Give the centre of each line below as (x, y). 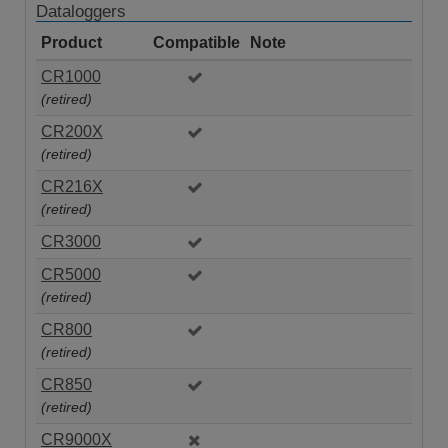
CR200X (72, 131)
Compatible (196, 42)
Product (71, 42)
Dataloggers (81, 11)
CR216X (72, 186)
